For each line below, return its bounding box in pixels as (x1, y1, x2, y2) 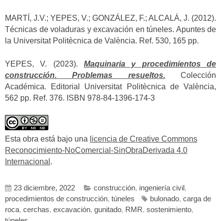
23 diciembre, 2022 (14, 184, 75, 192)
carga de (183, 194, 211, 203)
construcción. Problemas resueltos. (5, 71, 165, 79)
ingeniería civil (139, 184, 184, 192)
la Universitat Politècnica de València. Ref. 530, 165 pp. (5, 37, 199, 45)
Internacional (5, 157, 50, 166)
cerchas (23, 205, 49, 214)
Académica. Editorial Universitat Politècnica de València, (5, 82, 216, 91)
